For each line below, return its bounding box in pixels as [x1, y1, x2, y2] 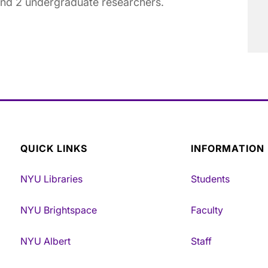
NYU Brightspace [20, 203, 97, 216]
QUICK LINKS [20, 142, 87, 155]
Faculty [191, 203, 223, 216]
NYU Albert [20, 235, 71, 248]
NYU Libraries [20, 172, 83, 185]
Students [191, 172, 230, 185]
